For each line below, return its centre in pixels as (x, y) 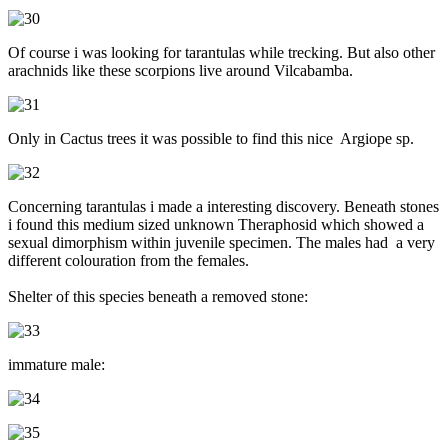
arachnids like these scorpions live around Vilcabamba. (180, 70)
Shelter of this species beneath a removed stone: (158, 296)
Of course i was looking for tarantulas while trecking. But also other (221, 52)
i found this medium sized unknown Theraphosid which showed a (216, 224)
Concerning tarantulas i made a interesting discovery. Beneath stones (223, 206)
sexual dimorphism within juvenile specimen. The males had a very (221, 242)
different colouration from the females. (128, 260)
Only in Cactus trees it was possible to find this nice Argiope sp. (211, 138)
